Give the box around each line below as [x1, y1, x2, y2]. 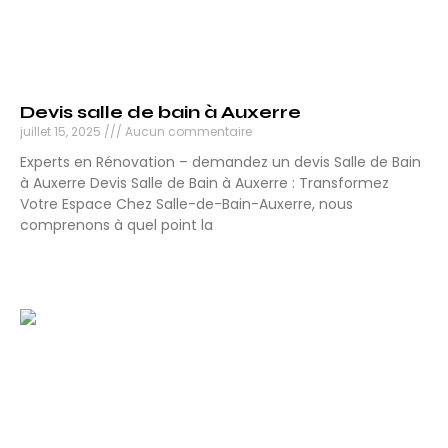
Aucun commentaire [122, 123, 252, 141]
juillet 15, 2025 [20, 123, 104, 141]
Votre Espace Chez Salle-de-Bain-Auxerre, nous [20, 194, 353, 215]
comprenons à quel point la [20, 215, 213, 236]
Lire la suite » [20, 252, 107, 270]
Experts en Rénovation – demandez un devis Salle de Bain [20, 152, 421, 173]
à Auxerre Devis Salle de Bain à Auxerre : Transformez [20, 173, 389, 194]
